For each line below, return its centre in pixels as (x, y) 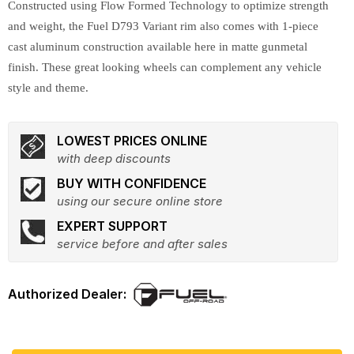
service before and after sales (142, 244)
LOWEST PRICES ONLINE (132, 141)
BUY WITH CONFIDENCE (132, 183)
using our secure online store (140, 201)
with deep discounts (114, 158)
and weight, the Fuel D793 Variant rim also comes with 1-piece (163, 26)
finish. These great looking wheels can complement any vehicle (165, 67)
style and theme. (48, 88)
